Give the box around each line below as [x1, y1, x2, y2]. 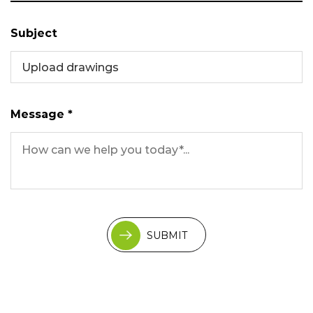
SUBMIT [147, 228, 187, 242]
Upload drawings [22, 60, 119, 74]
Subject [10, 26, 57, 40]
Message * [10, 107, 73, 121]
